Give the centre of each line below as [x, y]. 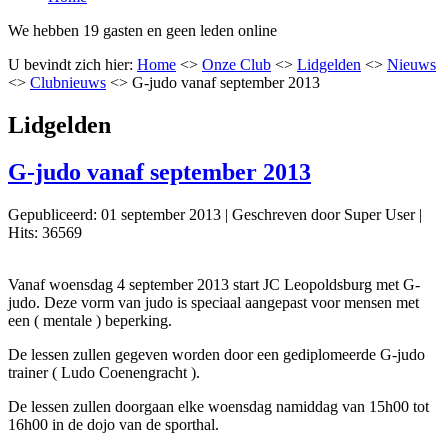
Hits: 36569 [45, 232]
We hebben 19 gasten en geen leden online [142, 30]
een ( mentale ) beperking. [90, 320]
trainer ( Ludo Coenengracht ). [104, 372]
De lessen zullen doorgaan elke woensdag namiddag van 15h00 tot [218, 406]
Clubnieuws [68, 82]
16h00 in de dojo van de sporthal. [113, 424]
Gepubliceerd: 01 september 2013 [114, 214]
